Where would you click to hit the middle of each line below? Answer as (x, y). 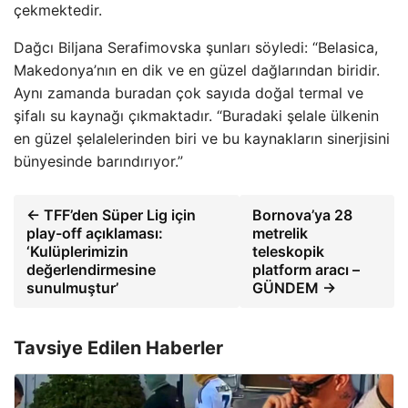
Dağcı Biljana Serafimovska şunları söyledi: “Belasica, (196, 47)
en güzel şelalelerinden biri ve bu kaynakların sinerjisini (202, 138)
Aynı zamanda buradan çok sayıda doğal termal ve (189, 93)
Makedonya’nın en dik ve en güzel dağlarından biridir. (197, 70)
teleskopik (288, 251)
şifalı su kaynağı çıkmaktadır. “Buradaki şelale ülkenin (196, 116)
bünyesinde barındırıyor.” (98, 161)
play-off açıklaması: (95, 233)
